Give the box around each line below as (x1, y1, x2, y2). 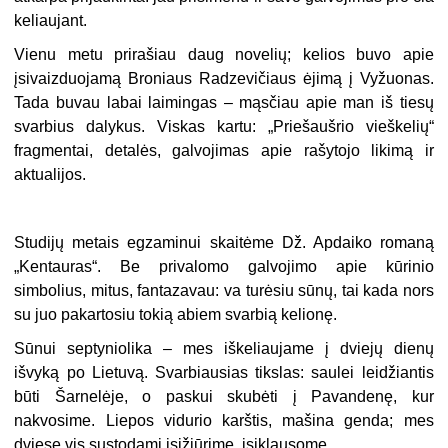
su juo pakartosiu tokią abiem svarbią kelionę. (14, 306, 338, 324)
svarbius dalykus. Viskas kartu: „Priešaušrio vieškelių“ (14, 118, 434, 136)
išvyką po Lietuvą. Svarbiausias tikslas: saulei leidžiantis (14, 364, 434, 382)
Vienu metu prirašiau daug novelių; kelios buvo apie (14, 46, 434, 64)
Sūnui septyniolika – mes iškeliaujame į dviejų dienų (14, 340, 434, 358)
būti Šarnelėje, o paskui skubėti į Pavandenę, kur (14, 388, 434, 406)
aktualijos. (14, 166, 87, 184)
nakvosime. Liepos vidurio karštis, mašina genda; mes (14, 412, 434, 430)
